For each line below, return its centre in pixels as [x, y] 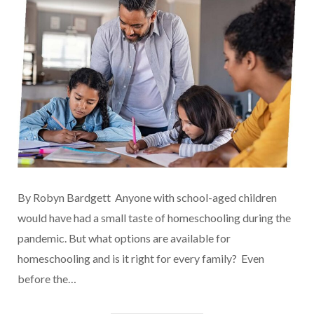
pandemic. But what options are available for [124, 238]
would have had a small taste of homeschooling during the [154, 218]
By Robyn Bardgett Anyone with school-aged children [147, 198]
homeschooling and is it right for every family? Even [141, 259]
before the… [47, 279]
